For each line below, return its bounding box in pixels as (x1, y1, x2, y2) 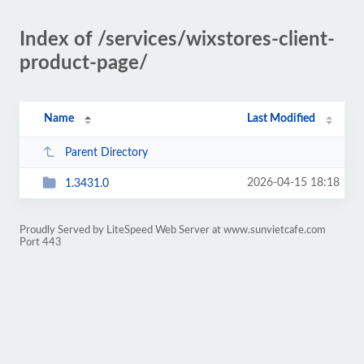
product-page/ (19, 54, 148, 73)
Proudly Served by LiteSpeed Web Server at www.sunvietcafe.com (19, 225, 326, 235)
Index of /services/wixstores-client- (19, 30, 335, 50)
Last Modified (247, 113, 316, 124)
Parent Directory (64, 146, 148, 158)
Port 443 (19, 237, 62, 247)
